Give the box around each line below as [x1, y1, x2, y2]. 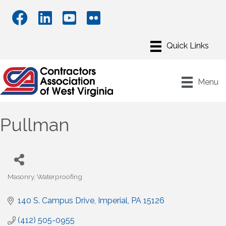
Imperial [98, 196, 128, 206]
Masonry [8, 173, 34, 181]
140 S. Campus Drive [18, 196, 94, 206]
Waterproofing [37, 173, 82, 181]
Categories [7, 179, 42, 188]
